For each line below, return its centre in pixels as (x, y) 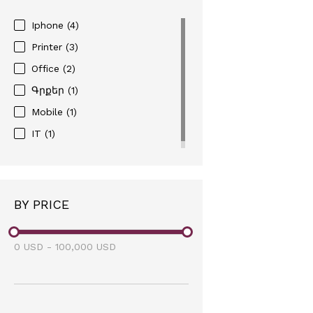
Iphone (49, 25)
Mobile (49, 111)
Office (47, 68)
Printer (49, 46)
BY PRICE (42, 204)
